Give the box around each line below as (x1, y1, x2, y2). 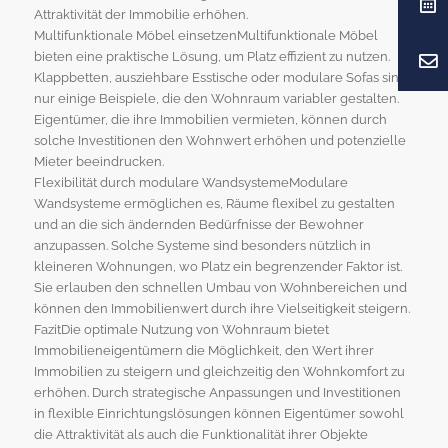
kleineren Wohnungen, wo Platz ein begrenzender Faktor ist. (33, 259, 402, 275)
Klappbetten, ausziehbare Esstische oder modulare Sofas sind (33, 70, 407, 86)
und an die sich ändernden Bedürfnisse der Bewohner (33, 217, 364, 233)
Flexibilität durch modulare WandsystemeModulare (33, 175, 348, 191)
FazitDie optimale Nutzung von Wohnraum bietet (33, 322, 329, 338)
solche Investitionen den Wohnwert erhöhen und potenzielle (33, 133, 406, 149)
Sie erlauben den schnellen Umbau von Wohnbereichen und (33, 280, 407, 296)
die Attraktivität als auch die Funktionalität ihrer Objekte (33, 427, 368, 443)
